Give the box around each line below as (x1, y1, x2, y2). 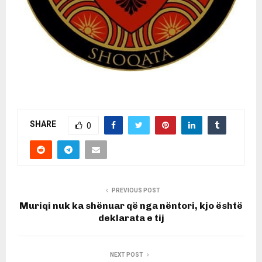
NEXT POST (109, 251, 143, 258)
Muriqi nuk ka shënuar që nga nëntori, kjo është (19, 199, 243, 211)
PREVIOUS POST (111, 187, 160, 194)
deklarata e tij (98, 212, 164, 223)
